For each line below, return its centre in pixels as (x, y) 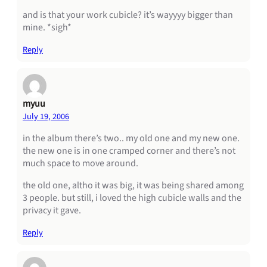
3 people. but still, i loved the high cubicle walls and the (132, 198)
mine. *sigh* (47, 27)
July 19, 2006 (46, 116)
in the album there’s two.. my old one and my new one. (131, 138)
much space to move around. (80, 163)
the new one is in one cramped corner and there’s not (129, 150)
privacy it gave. (52, 210)
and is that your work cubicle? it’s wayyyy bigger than (128, 15)
